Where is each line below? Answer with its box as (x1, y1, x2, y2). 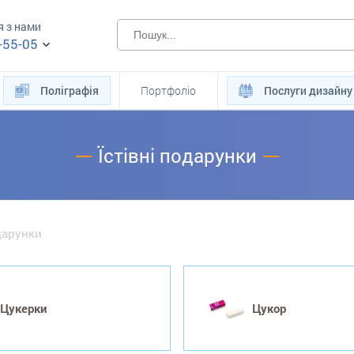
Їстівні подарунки (97, 142, 257, 168)
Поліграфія (40, 83, 99, 98)
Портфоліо (141, 83, 197, 98)
